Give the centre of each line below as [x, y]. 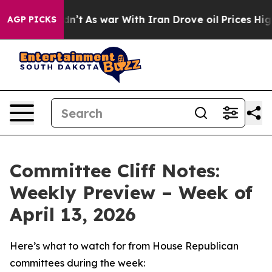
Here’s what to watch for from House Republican [124, 246]
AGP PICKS [32, 19]
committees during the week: [77, 263]
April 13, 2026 [73, 214]
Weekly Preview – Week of [131, 192]
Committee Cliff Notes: [115, 171]
